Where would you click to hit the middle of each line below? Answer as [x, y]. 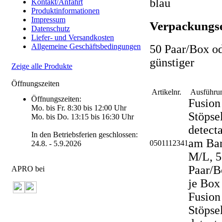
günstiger [172, 62]
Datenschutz [51, 28]
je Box [204, 183]
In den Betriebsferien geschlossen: [84, 135]
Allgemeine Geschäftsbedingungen [86, 46]
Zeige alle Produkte [42, 66]
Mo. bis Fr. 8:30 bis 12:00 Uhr [79, 108]
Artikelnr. [166, 92]
